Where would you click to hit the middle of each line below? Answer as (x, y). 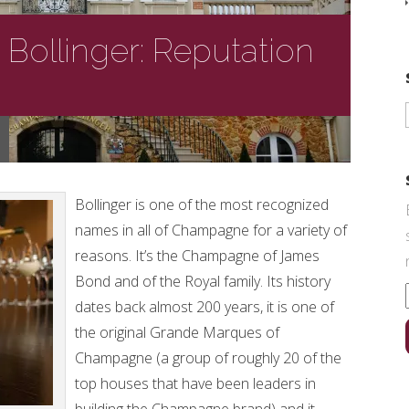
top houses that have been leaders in (195, 383)
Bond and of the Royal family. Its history (203, 281)
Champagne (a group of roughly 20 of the (208, 358)
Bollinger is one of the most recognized (202, 204)
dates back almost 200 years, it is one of (204, 307)
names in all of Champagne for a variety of (211, 230)
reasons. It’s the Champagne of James (197, 256)
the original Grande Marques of (177, 332)
